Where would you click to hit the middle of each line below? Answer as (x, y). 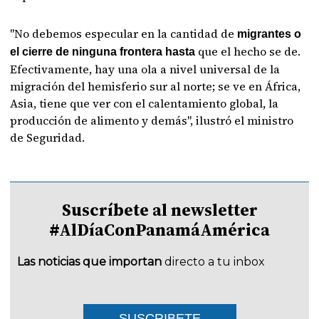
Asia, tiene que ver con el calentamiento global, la (145, 103)
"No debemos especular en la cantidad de (122, 33)
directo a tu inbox (215, 261)
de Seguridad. (48, 137)
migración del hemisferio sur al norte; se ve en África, (156, 86)
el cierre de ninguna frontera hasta (103, 51)
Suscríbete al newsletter (159, 209)
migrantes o (268, 33)
